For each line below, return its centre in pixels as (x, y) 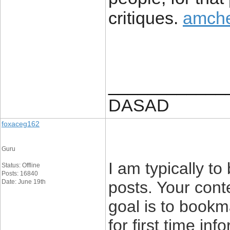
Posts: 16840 (20, 174)
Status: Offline (21, 165)
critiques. (146, 18)
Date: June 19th (24, 182)
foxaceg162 (21, 124)
